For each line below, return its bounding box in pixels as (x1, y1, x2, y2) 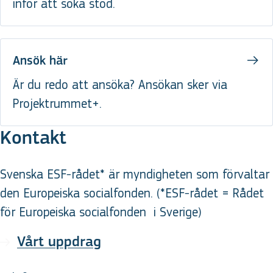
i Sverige (150, 204, 198, 220)
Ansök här (13, 54, 68, 68)
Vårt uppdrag (17, 235, 101, 250)
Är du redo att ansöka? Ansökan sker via (13, 77, 227, 93)
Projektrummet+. (13, 96, 102, 112)
